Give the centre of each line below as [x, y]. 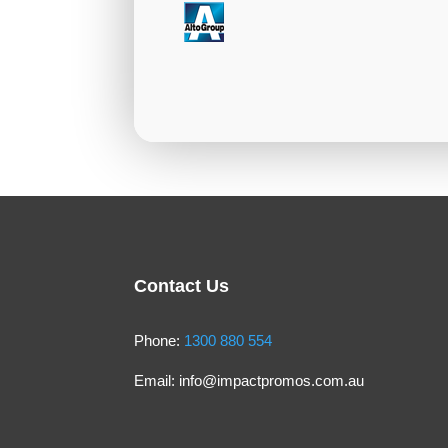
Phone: [159, 340]
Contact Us [182, 285]
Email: [157, 380]
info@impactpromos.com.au [272, 380]
